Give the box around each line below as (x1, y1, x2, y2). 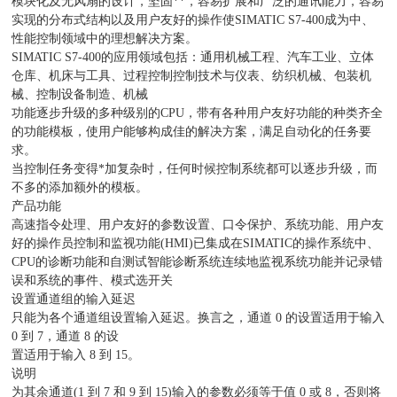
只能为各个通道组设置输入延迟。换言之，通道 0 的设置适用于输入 (12, 311, 385, 324)
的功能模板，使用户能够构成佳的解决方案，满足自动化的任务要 (12, 125, 372, 138)
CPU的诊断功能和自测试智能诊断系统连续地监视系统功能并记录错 (12, 255, 384, 269)
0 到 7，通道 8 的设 (12, 330, 120, 343)
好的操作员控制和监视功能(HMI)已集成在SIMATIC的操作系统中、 (12, 237, 380, 250)
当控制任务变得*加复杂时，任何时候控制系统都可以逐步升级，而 (12, 162, 378, 175)
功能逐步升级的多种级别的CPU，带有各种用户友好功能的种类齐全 (12, 106, 384, 120)
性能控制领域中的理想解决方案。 (12, 32, 198, 45)
